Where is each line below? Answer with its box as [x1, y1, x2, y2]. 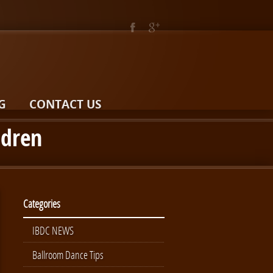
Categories [23, 196, 60, 211]
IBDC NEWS [32, 223, 74, 238]
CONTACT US [29, 96, 101, 112]
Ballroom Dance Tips [32, 247, 104, 262]
